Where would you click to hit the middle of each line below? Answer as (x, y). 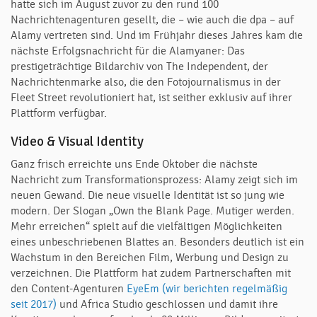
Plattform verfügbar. (59, 113)
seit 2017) (34, 304)
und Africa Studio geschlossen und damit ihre (167, 304)
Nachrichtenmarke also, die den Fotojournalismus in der (146, 82)
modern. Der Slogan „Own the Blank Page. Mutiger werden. (152, 211)
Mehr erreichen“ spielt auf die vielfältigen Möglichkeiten (146, 226)
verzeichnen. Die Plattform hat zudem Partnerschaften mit (151, 273)
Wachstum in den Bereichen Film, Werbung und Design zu (150, 258)
